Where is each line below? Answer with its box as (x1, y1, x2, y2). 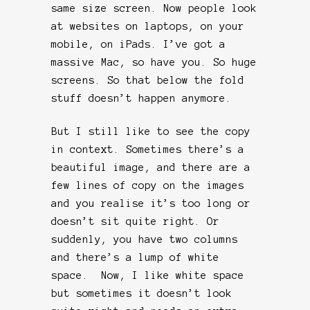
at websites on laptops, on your (51, 20, 244, 32)
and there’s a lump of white (51, 251, 219, 263)
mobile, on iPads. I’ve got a (51, 38, 226, 50)
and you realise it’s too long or (51, 197, 250, 209)
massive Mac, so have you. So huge (51, 56, 257, 68)
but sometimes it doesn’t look (51, 287, 232, 299)
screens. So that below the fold (51, 74, 244, 86)
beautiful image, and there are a (51, 161, 250, 173)
